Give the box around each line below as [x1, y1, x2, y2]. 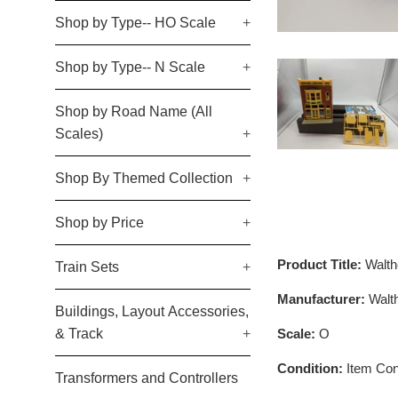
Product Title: [277, 256, 365, 272]
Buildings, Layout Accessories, [55, 304, 249, 319]
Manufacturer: [277, 291, 369, 306]
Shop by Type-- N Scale [55, 60, 205, 75]
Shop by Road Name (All [55, 104, 212, 119]
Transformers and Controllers [55, 370, 238, 386]
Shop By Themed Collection [55, 171, 233, 186]
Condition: [277, 360, 343, 376]
